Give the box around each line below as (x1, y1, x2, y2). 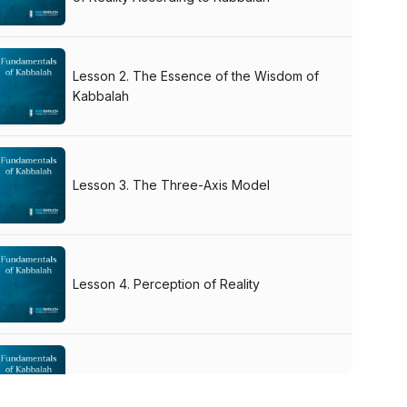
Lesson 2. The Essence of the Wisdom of (73, 67, 320, 84)
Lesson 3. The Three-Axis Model (73, 176, 271, 193)
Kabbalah (73, 87, 130, 104)
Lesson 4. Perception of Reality (73, 275, 261, 292)
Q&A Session (73, 374, 151, 391)
